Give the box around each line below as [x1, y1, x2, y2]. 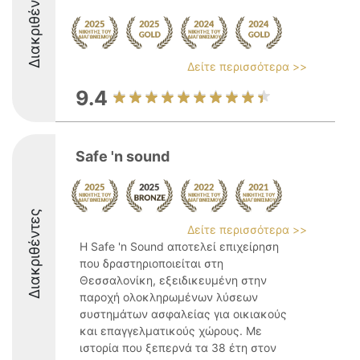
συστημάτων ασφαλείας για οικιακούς [80, 307, 287, 321]
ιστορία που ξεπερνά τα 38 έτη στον [80, 341, 276, 354]
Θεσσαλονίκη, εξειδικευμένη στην [80, 273, 267, 287]
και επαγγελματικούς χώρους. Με [80, 324, 262, 337]
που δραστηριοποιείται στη [80, 256, 223, 270]
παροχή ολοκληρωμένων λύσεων [80, 290, 258, 304]
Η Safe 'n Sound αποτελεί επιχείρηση [80, 239, 279, 253]
